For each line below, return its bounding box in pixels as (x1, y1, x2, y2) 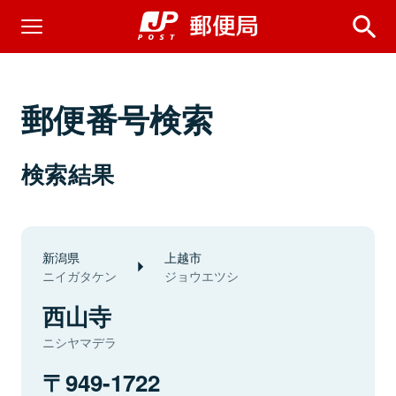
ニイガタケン (42, 267, 117, 285)
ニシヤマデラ (42, 333, 117, 351)
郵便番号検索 (21, 95, 214, 141)
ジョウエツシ (164, 267, 239, 285)
